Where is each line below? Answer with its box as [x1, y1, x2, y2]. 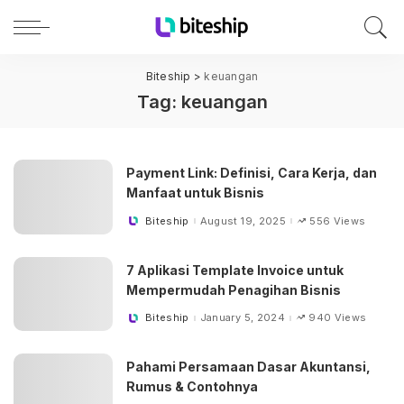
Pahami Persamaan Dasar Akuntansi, [126, 359, 371, 375]
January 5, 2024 [199, 311, 285, 325]
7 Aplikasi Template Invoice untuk [126, 262, 344, 278]
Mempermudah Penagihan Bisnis [126, 281, 341, 298]
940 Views [308, 311, 367, 325]
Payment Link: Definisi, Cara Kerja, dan [126, 165, 377, 181]
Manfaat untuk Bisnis [126, 185, 264, 201]
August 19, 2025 [199, 214, 286, 227]
